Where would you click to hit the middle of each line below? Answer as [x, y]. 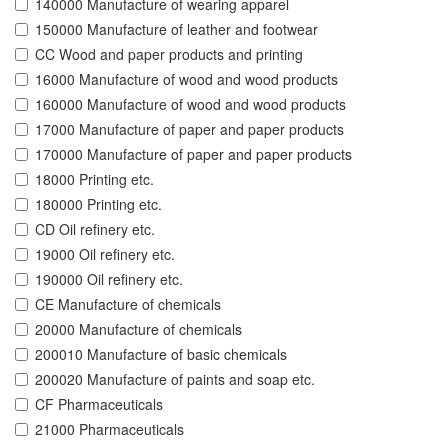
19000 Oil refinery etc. [105, 254]
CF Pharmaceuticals [99, 404]
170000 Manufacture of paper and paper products [193, 154]
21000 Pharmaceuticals [109, 429]
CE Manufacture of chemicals [128, 304]
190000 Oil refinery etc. [109, 279]
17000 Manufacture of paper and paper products [189, 129]
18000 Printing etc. [94, 179]
